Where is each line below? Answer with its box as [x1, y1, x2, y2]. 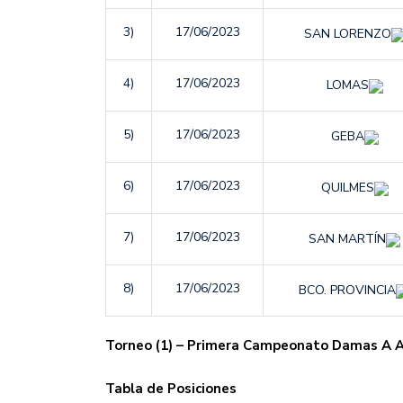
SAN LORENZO [303, 25, 391, 43]
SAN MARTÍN [309, 230, 386, 248]
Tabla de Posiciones [105, 379, 237, 398]
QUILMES [320, 179, 374, 197]
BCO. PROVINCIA [299, 282, 396, 300]
